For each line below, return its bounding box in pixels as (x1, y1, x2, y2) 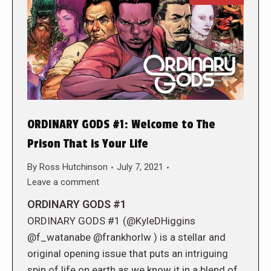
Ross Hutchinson (39, 162, 108, 173)
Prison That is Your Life (27, 137, 148, 152)
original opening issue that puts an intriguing (27, 247, 228, 260)
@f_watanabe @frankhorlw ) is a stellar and (27, 231, 226, 244)
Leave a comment (27, 177, 99, 188)
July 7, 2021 (117, 162, 163, 173)
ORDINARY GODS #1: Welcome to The (27, 117, 215, 132)
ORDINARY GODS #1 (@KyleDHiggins (27, 215, 195, 227)
